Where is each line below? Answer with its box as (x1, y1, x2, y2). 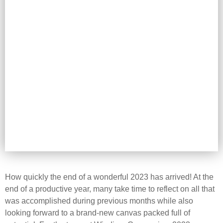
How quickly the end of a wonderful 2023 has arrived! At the (5, 173, 214, 182)
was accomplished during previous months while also (5, 197, 193, 206)
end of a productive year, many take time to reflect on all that (5, 185, 215, 194)
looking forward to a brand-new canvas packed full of (5, 209, 190, 218)
